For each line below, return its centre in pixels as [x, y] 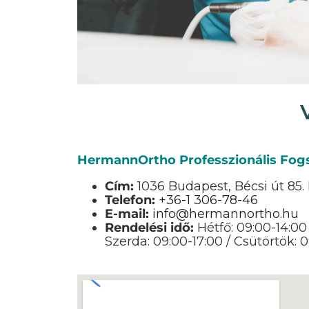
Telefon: [130, 200]
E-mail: [127, 213]
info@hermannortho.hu [226, 213]
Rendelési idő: [151, 227]
